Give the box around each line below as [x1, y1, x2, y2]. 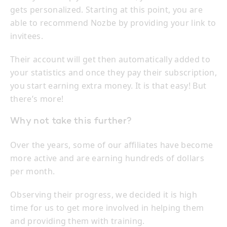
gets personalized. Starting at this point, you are [10, 4, 203, 16]
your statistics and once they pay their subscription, [10, 67, 217, 79]
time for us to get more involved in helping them [10, 202, 204, 214]
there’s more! [10, 93, 64, 105]
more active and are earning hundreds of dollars [10, 153, 205, 164]
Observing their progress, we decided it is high [10, 189, 198, 201]
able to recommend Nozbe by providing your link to [10, 17, 216, 29]
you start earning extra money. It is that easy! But [10, 80, 207, 92]
